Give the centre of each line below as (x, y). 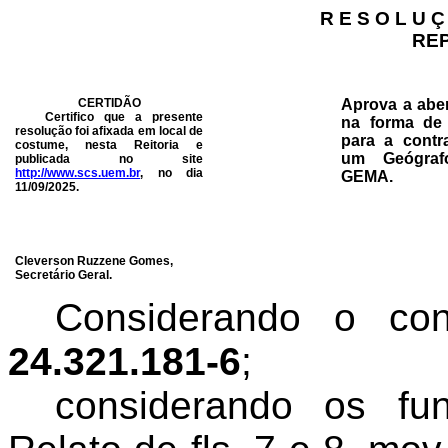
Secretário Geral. (64, 275)
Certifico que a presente (109, 117)
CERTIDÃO (109, 103)
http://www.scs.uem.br (78, 173)
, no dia (171, 173)
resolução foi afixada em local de (109, 131)
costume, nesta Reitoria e (109, 145)
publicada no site (109, 159)
